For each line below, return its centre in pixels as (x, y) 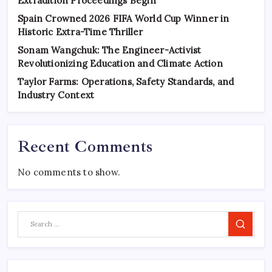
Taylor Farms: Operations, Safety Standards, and (126, 82)
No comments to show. (69, 172)
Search (251, 228)
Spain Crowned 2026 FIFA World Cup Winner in (124, 19)
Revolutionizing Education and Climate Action (120, 64)
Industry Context (56, 95)
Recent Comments (85, 146)
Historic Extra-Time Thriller (80, 32)
